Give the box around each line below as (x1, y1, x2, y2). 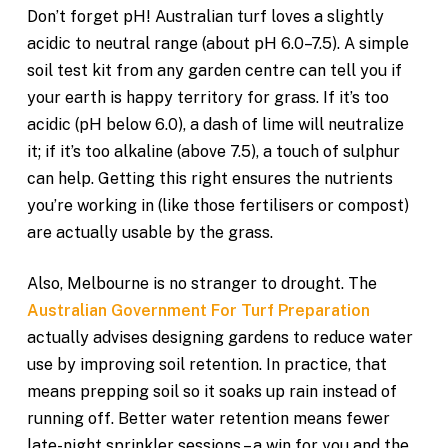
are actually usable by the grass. (26, 223, 273, 242)
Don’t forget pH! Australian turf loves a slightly (26, 7, 384, 26)
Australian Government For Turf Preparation (26, 301, 370, 320)
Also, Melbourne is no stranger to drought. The (26, 274, 377, 293)
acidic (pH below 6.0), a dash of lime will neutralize (26, 115, 404, 134)
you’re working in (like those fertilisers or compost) (26, 196, 409, 215)
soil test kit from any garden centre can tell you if (26, 61, 402, 80)
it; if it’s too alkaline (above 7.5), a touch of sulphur (26, 142, 400, 161)
